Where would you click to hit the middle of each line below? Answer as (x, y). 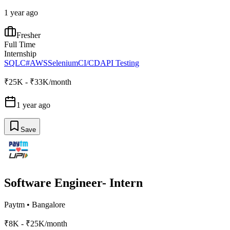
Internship (20, 54)
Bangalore (49, 205)
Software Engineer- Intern (73, 183)
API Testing (120, 63)
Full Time (20, 45)
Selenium (63, 63)
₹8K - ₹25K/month (36, 224)
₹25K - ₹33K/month (38, 82)
